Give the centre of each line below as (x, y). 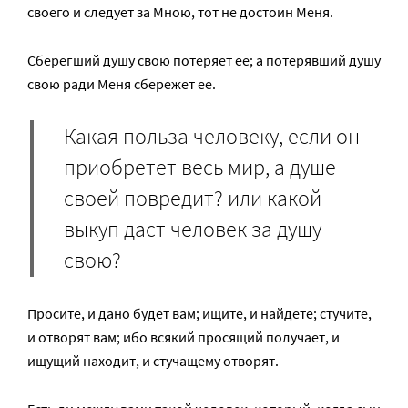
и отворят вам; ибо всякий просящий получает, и (184, 337)
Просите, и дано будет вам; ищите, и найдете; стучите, (199, 314)
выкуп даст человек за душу (193, 229)
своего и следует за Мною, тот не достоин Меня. (180, 12)
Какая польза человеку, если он (212, 137)
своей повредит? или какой (193, 199)
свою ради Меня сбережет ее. (122, 84)
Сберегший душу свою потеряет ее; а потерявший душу (204, 61)
